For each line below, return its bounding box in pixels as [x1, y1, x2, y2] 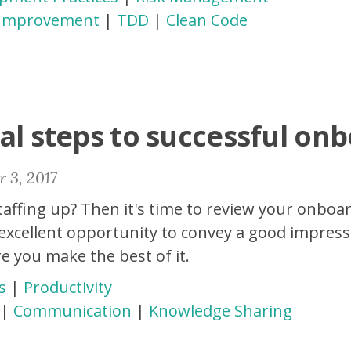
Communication [13, 300, 132, 321]
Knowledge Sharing [149, 300, 292, 321]
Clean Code [166, 9, 248, 31]
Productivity [24, 277, 112, 298]
